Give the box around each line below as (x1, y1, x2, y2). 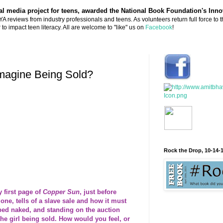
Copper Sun (43, 188, 80, 196)
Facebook (145, 23, 172, 31)
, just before (80, 188, 116, 196)
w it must (98, 197, 126, 205)
